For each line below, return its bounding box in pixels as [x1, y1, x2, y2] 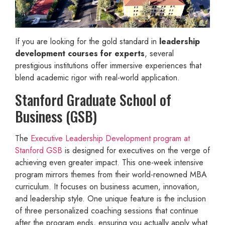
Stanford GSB [15, 144, 62, 156]
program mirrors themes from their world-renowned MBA [15, 168, 207, 180]
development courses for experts [15, 48, 145, 60]
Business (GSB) [15, 105, 97, 127]
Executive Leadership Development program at [31, 132, 190, 144]
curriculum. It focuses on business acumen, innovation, [15, 180, 199, 192]
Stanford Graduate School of [15, 89, 171, 110]
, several [145, 48, 174, 60]
